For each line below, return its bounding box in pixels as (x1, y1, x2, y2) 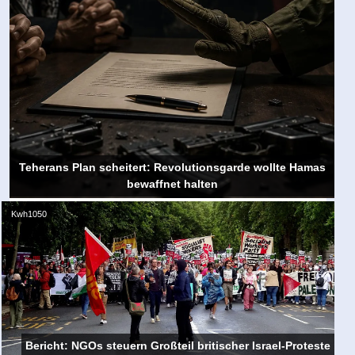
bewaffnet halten (126, 177, 218, 191)
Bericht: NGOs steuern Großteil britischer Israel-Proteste (25, 339, 330, 353)
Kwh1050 (11, 209, 47, 219)
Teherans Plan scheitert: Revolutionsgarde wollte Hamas (18, 161, 326, 174)
